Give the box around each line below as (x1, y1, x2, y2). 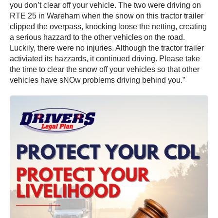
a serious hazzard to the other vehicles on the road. (10, 33, 185, 42)
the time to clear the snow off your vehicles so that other (10, 65, 200, 74)
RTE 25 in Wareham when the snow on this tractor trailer (10, 12, 203, 20)
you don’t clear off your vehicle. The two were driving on (10, 1, 201, 10)
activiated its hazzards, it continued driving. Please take (10, 54, 200, 63)
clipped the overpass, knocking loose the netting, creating (10, 22, 207, 31)
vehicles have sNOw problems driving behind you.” (10, 76, 185, 85)
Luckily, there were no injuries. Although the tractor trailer (10, 44, 204, 53)
